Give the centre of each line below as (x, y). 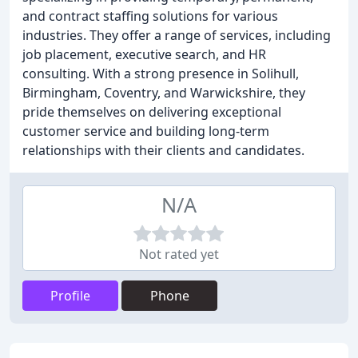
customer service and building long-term (146, 131)
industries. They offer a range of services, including (177, 35)
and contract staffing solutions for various (150, 16)
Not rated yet (179, 254)
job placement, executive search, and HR (144, 54)
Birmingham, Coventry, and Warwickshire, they (164, 93)
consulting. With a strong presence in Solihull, (161, 74)
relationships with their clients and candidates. (163, 150)
